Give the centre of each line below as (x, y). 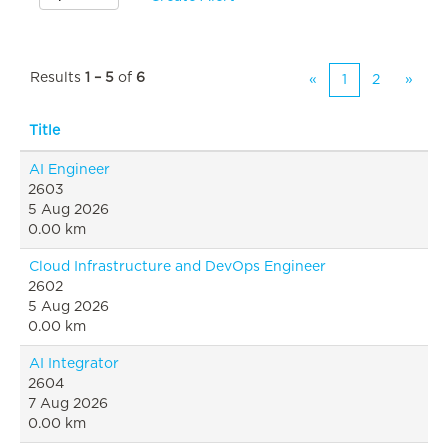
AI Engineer (69, 170)
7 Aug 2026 (68, 404)
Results (57, 78)
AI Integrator (74, 364)
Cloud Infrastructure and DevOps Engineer (177, 267)
